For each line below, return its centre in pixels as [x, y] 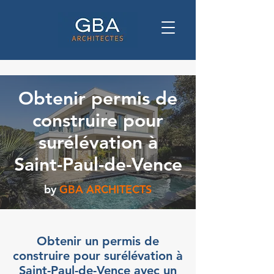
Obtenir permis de [98, 98]
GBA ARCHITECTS [106, 189]
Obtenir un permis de [98, 241]
